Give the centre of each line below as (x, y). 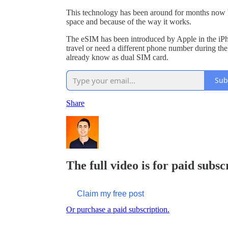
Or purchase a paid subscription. (118, 209)
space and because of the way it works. (129, 21)
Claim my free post (110, 193)
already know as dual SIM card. (117, 57)
